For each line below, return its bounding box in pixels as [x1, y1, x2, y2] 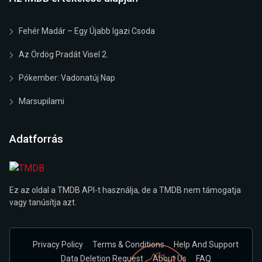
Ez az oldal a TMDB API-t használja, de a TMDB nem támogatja [9, 185, 241, 195]
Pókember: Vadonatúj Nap [19, 73, 115, 82]
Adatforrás [9, 132, 63, 146]
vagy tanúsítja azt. [9, 198, 77, 207]
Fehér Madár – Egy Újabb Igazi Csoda [19, 26, 155, 36]
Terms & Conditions [92, 240, 164, 249]
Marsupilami [19, 96, 64, 106]
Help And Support [174, 240, 239, 249]
